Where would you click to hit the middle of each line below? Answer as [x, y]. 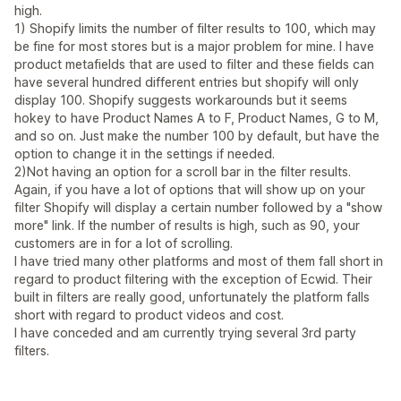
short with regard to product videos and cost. [149, 315]
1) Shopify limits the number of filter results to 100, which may [195, 28]
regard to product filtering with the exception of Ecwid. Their [193, 279]
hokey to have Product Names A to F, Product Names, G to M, [196, 118]
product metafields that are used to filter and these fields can [194, 64]
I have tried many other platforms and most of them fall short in [199, 261]
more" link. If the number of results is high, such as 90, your [187, 225]
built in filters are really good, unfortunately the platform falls [192, 297]
